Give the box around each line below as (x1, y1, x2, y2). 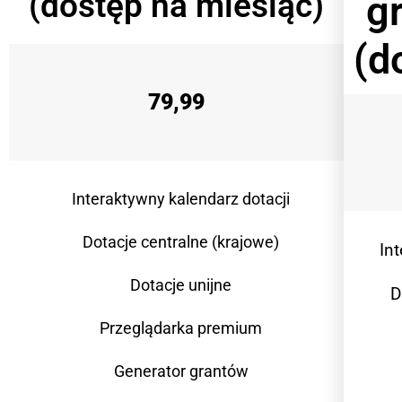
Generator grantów (113, 362, 249, 381)
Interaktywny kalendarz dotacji (72, 189, 291, 209)
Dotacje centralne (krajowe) (83, 232, 280, 252)
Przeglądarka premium (100, 319, 263, 338)
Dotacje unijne (130, 275, 232, 295)
